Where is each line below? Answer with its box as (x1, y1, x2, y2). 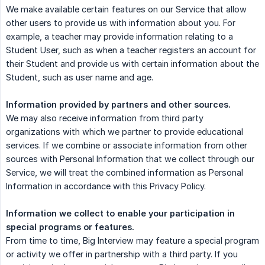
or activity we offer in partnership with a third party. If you (6, 249, 238, 260)
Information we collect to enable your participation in (6, 208, 235, 219)
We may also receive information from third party (6, 113, 203, 124)
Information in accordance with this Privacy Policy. (6, 181, 206, 192)
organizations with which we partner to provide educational (6, 127, 243, 137)
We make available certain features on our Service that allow (6, 4, 247, 15)
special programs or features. (6, 222, 134, 232)
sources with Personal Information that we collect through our (6, 154, 254, 164)
